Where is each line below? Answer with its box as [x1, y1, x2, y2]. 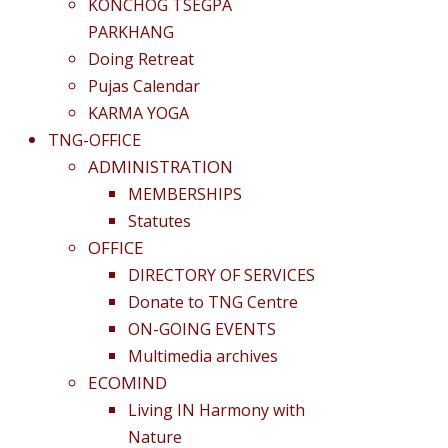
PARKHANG [88, 20, 174, 43]
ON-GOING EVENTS [128, 317, 276, 340]
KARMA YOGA [88, 101, 189, 124]
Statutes [128, 209, 191, 232]
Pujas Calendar [88, 74, 200, 97]
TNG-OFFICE [48, 128, 141, 151]
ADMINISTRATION [88, 154, 233, 178]
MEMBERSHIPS [128, 182, 242, 205]
